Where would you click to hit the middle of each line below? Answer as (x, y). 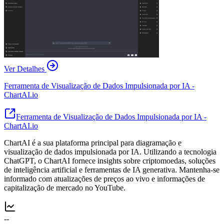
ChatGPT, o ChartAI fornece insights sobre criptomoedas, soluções (110, 160)
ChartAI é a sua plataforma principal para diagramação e (93, 142)
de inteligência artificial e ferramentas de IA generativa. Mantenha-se (112, 169)
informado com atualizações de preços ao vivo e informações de (104, 178)
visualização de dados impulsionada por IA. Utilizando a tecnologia (110, 151)
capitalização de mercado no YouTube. (65, 187)
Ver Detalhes (24, 68)
